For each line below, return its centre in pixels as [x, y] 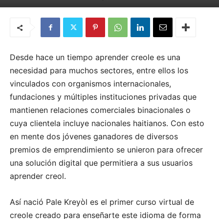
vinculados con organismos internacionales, [90, 84]
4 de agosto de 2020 [118, 10]
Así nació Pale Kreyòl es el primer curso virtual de [102, 202]
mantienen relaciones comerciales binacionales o [100, 110]
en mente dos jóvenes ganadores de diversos [94, 137]
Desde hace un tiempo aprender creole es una [95, 57]
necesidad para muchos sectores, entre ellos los [99, 71]
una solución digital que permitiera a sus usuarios [101, 163]
